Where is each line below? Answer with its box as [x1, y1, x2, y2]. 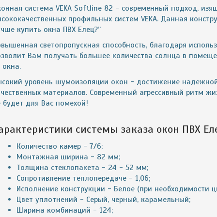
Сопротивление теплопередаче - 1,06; [16, 173, 150, 183]
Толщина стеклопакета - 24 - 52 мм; [16, 163, 148, 172]
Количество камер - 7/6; [16, 141, 103, 151]
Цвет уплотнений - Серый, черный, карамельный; [16, 195, 190, 204]
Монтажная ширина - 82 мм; [16, 152, 120, 162]
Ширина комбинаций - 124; [16, 205, 113, 215]
